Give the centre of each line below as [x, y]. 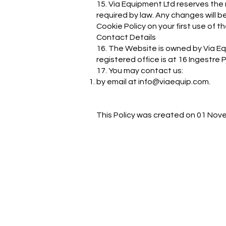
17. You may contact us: [140, 71]
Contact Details [126, 37]
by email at [117, 82]
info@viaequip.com [174, 82]
